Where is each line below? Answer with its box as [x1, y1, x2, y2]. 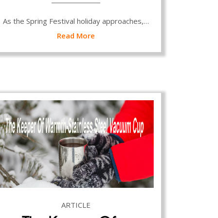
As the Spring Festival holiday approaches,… [3, 16, 149, 26]
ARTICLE [61, 200, 91, 210]
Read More [57, 30, 95, 40]
